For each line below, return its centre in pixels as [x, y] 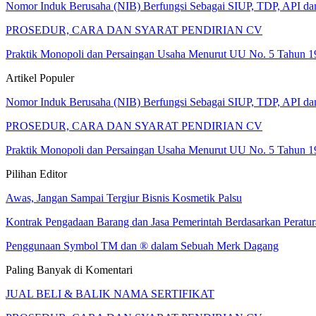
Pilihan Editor [36, 174]
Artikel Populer [40, 78]
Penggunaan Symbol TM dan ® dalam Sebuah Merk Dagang [142, 245]
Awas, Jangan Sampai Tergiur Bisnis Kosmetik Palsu [124, 197]
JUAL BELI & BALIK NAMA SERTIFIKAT [110, 293]
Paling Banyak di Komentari [69, 269]
